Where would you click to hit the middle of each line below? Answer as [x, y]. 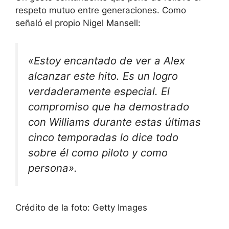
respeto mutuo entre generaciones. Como [101, 10]
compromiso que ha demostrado [109, 106]
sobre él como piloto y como [98, 152]
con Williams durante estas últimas [114, 122]
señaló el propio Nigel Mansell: [78, 23]
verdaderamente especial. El [99, 91]
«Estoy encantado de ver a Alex [107, 60]
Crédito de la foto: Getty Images [81, 208]
